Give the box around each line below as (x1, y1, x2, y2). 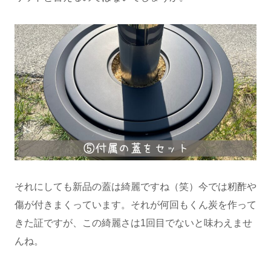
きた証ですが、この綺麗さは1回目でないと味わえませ (15, 218, 252, 229)
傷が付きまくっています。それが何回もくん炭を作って (15, 200, 256, 211)
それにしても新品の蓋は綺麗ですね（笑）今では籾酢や (15, 181, 256, 192)
